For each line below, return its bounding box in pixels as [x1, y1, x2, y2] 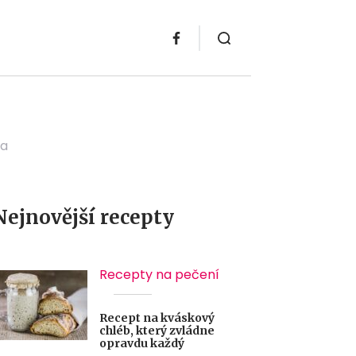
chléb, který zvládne [99, 323, 215, 338]
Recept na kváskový [99, 311, 215, 325]
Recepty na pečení [99, 265, 219, 284]
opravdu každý [99, 336, 184, 350]
